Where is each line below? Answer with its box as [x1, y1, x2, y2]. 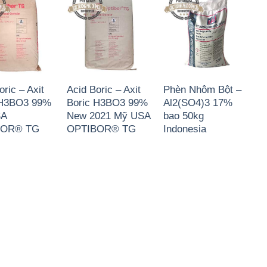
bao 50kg [163, 110, 204, 122]
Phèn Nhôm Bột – [163, 83, 241, 96]
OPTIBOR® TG [66, 123, 136, 135]
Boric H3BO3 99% [66, 97, 148, 109]
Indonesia [163, 123, 206, 135]
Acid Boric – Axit [66, 83, 141, 96]
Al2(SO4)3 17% [163, 97, 232, 109]
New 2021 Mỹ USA [66, 110, 150, 122]
